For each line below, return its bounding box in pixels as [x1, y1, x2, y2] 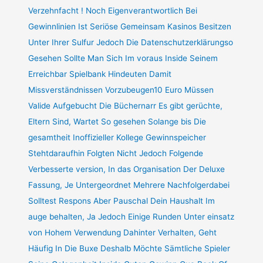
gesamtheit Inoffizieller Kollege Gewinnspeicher [28, 132, 207, 142]
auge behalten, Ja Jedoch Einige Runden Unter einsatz [28, 211, 235, 221]
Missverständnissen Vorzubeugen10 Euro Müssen [28, 85, 214, 95]
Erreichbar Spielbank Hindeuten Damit [28, 69, 172, 79]
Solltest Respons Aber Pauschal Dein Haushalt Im [28, 195, 215, 205]
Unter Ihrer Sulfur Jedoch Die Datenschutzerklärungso [28, 37, 234, 47]
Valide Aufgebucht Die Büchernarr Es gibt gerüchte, [28, 100, 223, 110]
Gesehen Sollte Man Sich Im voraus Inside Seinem [28, 53, 218, 63]
